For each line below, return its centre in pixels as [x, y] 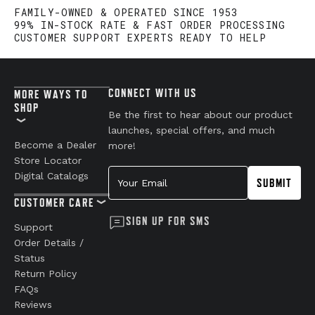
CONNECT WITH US [153, 242]
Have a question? [157, 33]
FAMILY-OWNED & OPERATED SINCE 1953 [126, 161]
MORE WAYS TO [51, 243]
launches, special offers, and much [192, 279]
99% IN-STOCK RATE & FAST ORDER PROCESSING [150, 174]
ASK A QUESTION [157, 102]
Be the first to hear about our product [201, 263]
